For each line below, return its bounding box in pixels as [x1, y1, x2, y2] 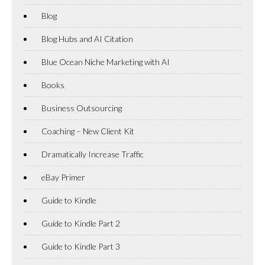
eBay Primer [41, 172, 85, 182]
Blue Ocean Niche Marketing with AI [41, 56, 170, 67]
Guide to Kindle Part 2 [41, 218, 120, 228]
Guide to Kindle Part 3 [41, 241, 120, 251]
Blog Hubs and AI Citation [41, 33, 133, 44]
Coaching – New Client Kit [41, 125, 134, 136]
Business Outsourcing [41, 102, 122, 113]
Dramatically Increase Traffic [41, 148, 144, 159]
